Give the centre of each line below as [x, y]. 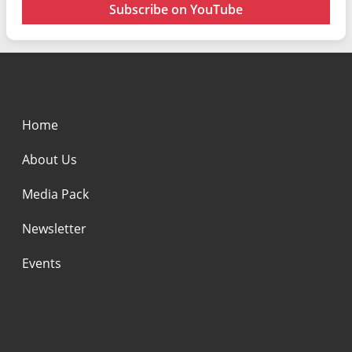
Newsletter [54, 228]
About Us [49, 159]
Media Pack [55, 194]
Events [42, 263]
